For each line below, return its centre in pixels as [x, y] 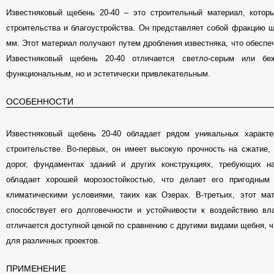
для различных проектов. [53, 241]
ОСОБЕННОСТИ [39, 102]
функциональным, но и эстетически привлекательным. [108, 74]
